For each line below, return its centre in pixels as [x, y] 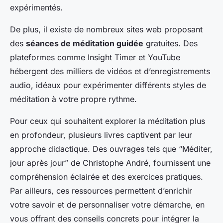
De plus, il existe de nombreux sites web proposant [106, 30]
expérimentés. [36, 8]
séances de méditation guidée [85, 44]
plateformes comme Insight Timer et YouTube [95, 57]
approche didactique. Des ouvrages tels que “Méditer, [111, 149]
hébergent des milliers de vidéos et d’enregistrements [110, 71]
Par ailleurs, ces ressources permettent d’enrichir [101, 191]
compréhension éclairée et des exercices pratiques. [107, 177]
